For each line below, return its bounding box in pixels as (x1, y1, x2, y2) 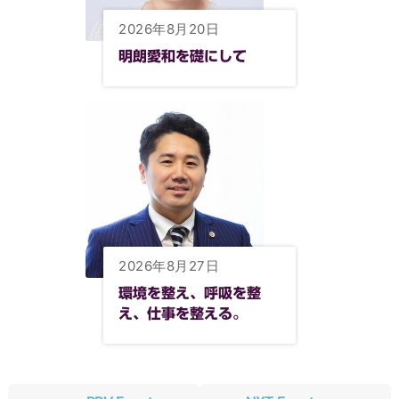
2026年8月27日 (118, 257, 220, 274)
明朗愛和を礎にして (118, 49, 248, 63)
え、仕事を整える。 (118, 306, 248, 321)
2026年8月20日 (118, 20, 220, 37)
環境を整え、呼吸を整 (118, 286, 262, 300)
